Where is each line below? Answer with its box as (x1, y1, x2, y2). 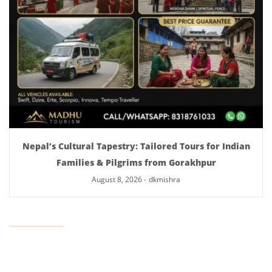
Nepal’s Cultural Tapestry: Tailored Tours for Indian (22, 140, 250, 152)
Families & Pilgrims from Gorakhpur (56, 157, 216, 168)
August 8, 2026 (92, 174, 142, 185)
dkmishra (149, 174, 180, 185)
